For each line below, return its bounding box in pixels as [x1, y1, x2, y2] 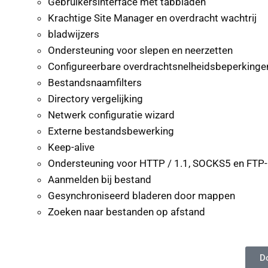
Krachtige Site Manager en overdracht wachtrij [48, 12, 257, 25]
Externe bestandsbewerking [48, 125, 174, 138]
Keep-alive [48, 141, 95, 154]
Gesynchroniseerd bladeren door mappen [48, 190, 235, 202]
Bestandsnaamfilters [48, 77, 142, 89]
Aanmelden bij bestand [48, 173, 151, 186]
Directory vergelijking [48, 93, 143, 105]
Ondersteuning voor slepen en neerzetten [48, 44, 233, 57]
